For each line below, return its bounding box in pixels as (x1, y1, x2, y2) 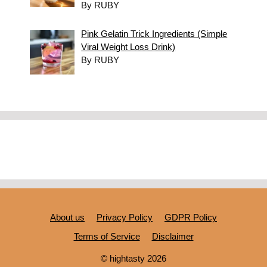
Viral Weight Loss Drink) (81, 41, 176, 52)
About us (50, 212, 85, 222)
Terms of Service (73, 231, 140, 241)
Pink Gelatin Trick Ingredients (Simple (81, 28, 228, 39)
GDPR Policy (164, 212, 217, 222)
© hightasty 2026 (101, 253, 166, 263)
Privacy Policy (97, 212, 153, 222)
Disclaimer (151, 231, 194, 241)
